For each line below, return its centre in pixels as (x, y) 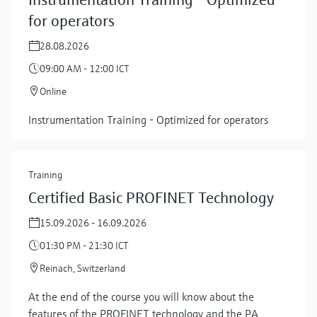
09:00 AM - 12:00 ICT (85, 69)
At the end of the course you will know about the (141, 297)
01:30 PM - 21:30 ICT (84, 246)
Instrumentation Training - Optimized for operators (148, 120)
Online (53, 92)
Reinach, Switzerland (82, 269)
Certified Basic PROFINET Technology (151, 198)
